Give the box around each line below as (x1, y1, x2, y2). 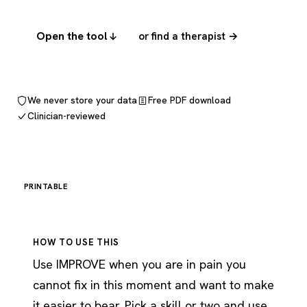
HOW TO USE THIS (33, 236, 119, 248)
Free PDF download (148, 94, 231, 106)
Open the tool (36, 29, 108, 43)
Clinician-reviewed (27, 110, 106, 122)
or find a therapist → (138, 29, 238, 43)
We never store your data (27, 94, 137, 106)
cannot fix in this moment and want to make (33, 277, 274, 293)
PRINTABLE (24, 181, 69, 191)
